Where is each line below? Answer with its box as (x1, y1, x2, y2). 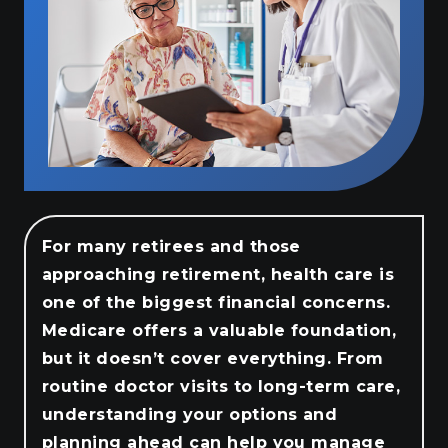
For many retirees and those (42, 236, 301, 256)
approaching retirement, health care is (42, 264, 395, 284)
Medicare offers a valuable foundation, (42, 320, 397, 340)
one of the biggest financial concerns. (42, 292, 391, 312)
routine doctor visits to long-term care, (42, 376, 401, 396)
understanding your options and (42, 404, 338, 424)
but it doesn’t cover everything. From (42, 348, 384, 368)
